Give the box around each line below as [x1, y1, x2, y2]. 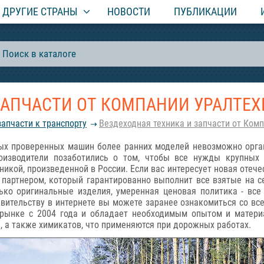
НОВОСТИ [107, 5, 150, 18]
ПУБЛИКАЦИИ [174, 5, 237, 18]
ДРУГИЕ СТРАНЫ [2, 5, 78, 18]
